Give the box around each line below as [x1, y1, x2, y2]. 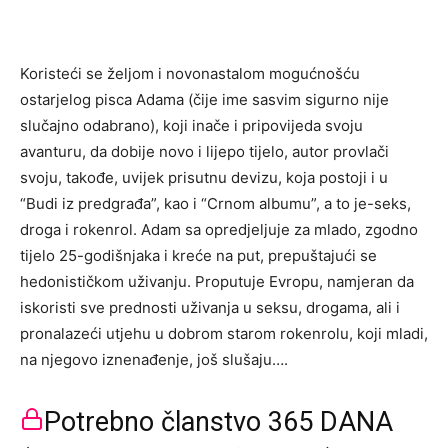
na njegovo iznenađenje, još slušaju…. [20, 350, 288, 369]
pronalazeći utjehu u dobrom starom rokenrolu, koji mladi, [20, 324, 428, 343]
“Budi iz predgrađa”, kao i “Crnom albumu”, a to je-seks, [20, 194, 411, 213]
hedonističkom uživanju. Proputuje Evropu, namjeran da [20, 272, 414, 291]
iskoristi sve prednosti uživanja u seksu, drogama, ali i [20, 298, 400, 317]
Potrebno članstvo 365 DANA [44, 406, 393, 438]
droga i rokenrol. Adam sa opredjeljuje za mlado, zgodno [20, 220, 418, 239]
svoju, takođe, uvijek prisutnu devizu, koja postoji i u [20, 168, 388, 187]
